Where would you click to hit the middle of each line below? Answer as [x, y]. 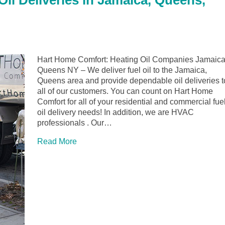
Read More [57, 142]
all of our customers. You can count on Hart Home [125, 91]
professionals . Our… [75, 123]
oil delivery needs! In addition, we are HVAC [116, 113]
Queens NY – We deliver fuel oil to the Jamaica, [122, 70]
